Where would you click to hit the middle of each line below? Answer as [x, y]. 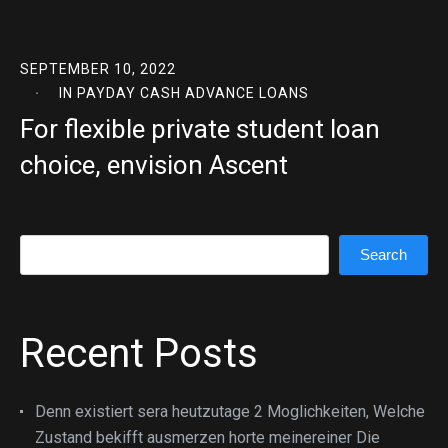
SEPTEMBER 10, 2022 [98, 69]
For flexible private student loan [200, 129]
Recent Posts [139, 353]
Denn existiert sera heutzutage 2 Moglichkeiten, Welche [230, 411]
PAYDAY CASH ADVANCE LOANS [193, 93]
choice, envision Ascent [154, 165]
